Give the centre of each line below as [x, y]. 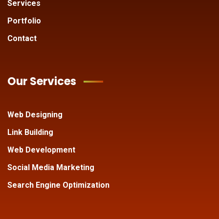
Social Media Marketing [51, 168]
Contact [22, 39]
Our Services [42, 82]
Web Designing [35, 115]
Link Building [30, 132]
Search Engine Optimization [58, 185]
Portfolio [24, 21]
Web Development [41, 150]
